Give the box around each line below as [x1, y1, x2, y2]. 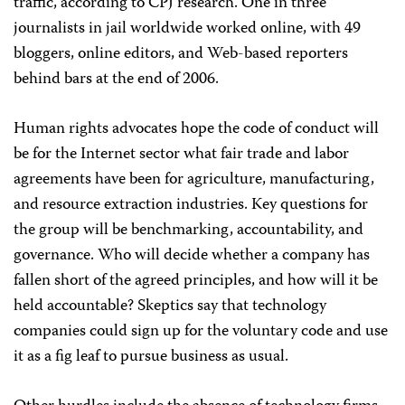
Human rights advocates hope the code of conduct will [14, 116, 379, 143]
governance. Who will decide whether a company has [14, 242, 370, 269]
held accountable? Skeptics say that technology [14, 293, 326, 320]
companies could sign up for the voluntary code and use [14, 318, 388, 345]
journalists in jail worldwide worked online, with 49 [14, 15, 361, 42]
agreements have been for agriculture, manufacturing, [14, 166, 374, 193]
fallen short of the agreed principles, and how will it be [14, 268, 378, 295]
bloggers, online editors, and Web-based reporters [14, 41, 348, 68]
